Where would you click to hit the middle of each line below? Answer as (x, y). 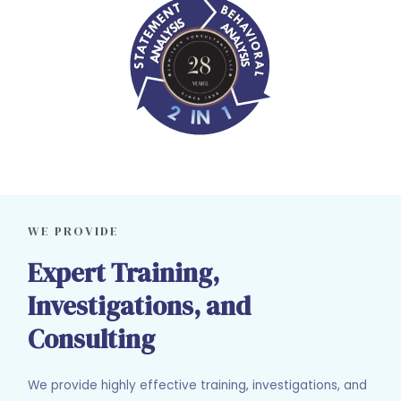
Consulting (92, 339)
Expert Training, (124, 273)
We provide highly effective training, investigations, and (198, 385)
